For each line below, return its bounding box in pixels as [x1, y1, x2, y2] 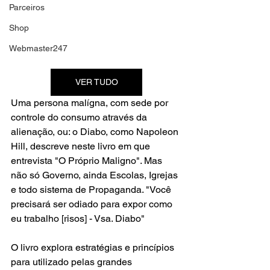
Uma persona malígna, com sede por [11, 97, 171, 109]
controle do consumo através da [11, 111, 149, 124]
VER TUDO [75, 77, 118, 87]
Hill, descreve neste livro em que [11, 140, 152, 152]
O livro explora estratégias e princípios [11, 242, 177, 254]
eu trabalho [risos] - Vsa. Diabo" [11, 213, 145, 225]
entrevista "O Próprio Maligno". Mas [11, 155, 165, 167]
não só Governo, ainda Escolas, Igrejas [11, 169, 180, 181]
